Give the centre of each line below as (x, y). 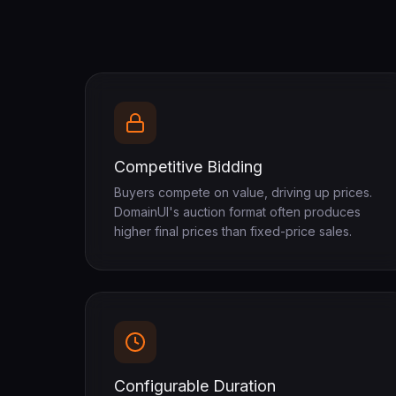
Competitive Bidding (188, 167)
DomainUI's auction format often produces (237, 212)
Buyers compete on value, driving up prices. (243, 192)
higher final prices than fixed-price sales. (233, 231)
